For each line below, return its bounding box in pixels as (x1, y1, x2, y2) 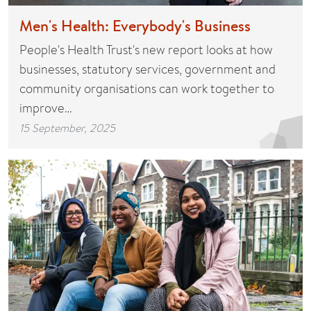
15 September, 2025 (19, 119, 115, 135)
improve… (19, 99, 72, 117)
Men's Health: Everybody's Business (19, 15, 251, 36)
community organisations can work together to (19, 79, 274, 97)
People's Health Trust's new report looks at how (19, 40, 273, 58)
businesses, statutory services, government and (19, 60, 276, 78)
